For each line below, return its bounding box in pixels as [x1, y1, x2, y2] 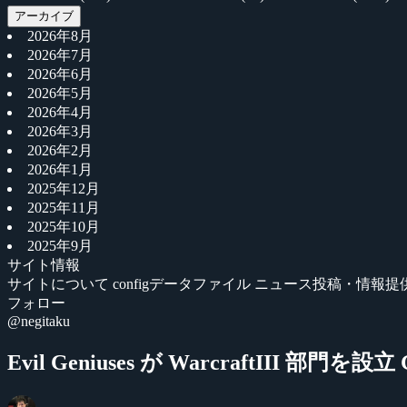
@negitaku [7, 313, 70, 329]
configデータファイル [113, 276, 254, 292]
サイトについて [7, 276, 113, 292]
